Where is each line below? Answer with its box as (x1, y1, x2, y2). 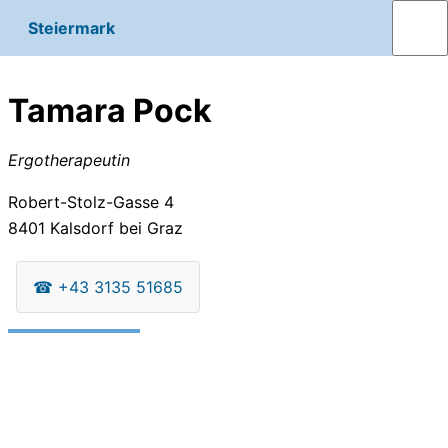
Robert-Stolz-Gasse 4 (8, 191, 174, 212)
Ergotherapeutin (8, 149, 130, 170)
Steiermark (28, 18, 115, 38)
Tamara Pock (8, 91, 212, 131)
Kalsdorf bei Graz (45, 217, 183, 238)
